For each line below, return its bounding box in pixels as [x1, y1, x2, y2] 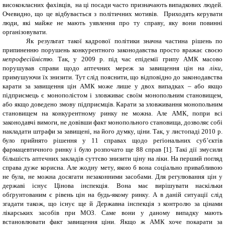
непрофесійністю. [3, 55, 54, 63]
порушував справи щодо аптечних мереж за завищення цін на [3, 64, 209, 72]
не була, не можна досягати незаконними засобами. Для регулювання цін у [3, 172, 222, 180]
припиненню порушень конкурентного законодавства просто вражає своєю [3, 46, 222, 54]
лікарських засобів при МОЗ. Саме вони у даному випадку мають [3, 208, 222, 216]
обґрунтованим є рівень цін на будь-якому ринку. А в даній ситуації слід [3, 190, 222, 198]
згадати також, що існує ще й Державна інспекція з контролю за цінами [3, 199, 222, 207]
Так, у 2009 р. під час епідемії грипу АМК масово [54, 55, 222, 63]
